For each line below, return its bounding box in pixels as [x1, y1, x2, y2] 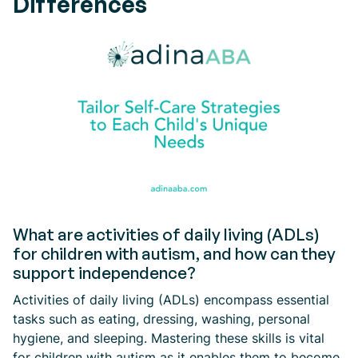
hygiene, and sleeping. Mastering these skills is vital [13, 330, 324, 346]
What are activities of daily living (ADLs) [13, 224, 320, 245]
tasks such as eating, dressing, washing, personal [13, 311, 310, 327]
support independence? [13, 262, 196, 283]
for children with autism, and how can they [13, 243, 336, 264]
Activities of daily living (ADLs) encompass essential [13, 292, 329, 308]
